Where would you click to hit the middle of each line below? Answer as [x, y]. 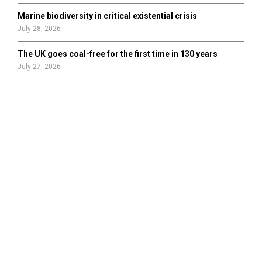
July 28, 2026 [39, 29]
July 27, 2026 [39, 67]
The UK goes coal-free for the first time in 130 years [118, 54]
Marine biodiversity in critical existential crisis [107, 16]
